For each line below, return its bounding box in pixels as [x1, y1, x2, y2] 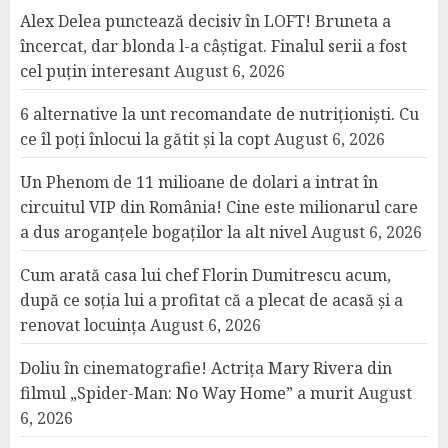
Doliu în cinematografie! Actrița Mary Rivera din [20, 357, 392, 379]
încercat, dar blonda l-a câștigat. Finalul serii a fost [20, 35, 407, 57]
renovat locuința [20, 314, 146, 336]
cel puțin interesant [20, 60, 170, 82]
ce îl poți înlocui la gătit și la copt [20, 128, 270, 150]
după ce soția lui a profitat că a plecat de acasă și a [20, 289, 403, 311]
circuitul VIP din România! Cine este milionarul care [20, 196, 418, 218]
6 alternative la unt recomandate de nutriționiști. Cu [20, 103, 419, 125]
